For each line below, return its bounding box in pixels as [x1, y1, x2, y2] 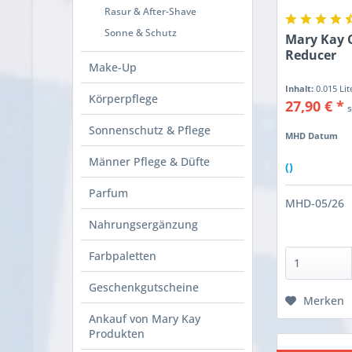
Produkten [89, 326, 145, 342]
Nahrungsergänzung [89, 217, 198, 233]
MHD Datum [285, 130, 339, 142]
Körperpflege [89, 91, 158, 107]
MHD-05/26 [285, 196, 345, 211]
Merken [303, 293, 345, 309]
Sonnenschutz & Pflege [89, 123, 211, 138]
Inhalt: [285, 82, 317, 95]
